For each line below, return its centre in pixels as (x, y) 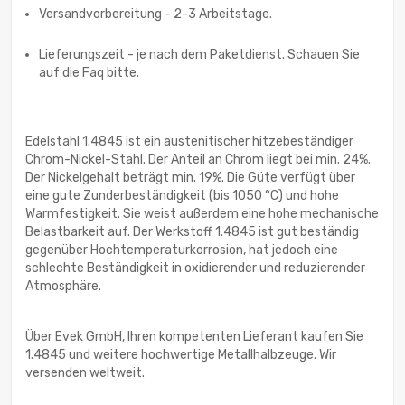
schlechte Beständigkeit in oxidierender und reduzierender (195, 268)
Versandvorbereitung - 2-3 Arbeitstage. (155, 14)
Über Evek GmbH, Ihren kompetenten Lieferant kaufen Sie (194, 337)
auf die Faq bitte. (89, 73)
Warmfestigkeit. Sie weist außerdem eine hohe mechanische (202, 214)
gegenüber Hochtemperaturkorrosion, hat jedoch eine (182, 250)
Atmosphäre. (63, 287)
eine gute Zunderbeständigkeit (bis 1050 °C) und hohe (182, 196)
